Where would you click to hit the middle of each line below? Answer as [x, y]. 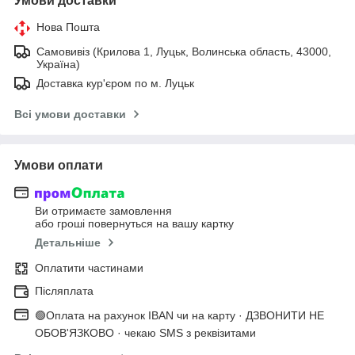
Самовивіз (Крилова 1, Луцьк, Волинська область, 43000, [184, 51]
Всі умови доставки [70, 114]
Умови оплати [59, 165]
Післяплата [64, 291]
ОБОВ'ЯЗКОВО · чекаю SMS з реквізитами [145, 333]
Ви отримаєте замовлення [103, 211]
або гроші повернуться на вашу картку [134, 224]
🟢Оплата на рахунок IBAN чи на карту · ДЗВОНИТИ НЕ [179, 316]
